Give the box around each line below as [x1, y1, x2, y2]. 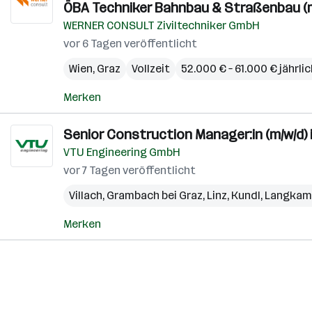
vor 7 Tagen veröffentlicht [63, 164, 196, 177]
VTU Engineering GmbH [63, 146, 180, 159]
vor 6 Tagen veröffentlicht [63, 37, 197, 50]
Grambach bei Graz [107, 189, 203, 202]
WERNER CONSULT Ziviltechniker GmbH [63, 19, 260, 32]
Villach [69, 189, 102, 202]
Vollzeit [132, 62, 170, 75]
